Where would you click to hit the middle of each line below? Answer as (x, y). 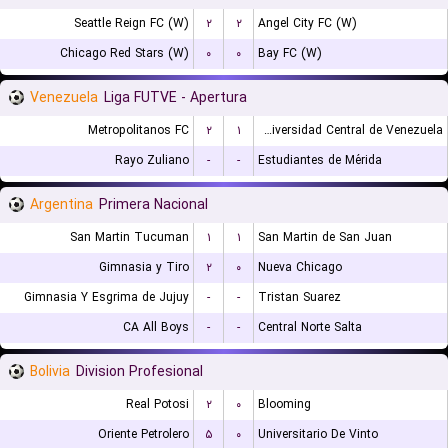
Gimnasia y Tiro (144, 267)
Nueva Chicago (300, 267)
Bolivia (50, 372)
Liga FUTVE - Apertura (175, 98)
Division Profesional (139, 372)
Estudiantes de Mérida (320, 160)
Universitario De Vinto (318, 434)
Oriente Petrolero (143, 434)
